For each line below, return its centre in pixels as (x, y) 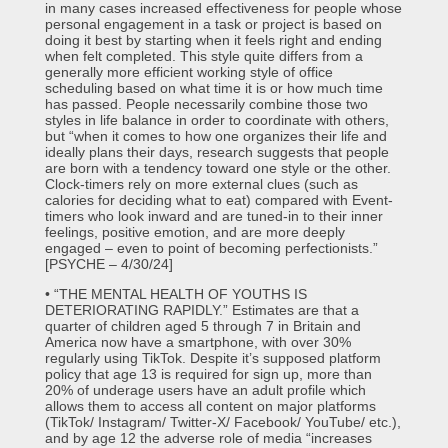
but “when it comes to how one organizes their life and (215, 136)
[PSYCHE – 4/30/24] (108, 264)
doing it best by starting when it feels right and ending (213, 40)
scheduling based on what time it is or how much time (213, 88)
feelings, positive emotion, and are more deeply (194, 232)
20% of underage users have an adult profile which (205, 390)
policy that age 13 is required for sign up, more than (208, 374)
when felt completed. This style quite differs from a (203, 56)
